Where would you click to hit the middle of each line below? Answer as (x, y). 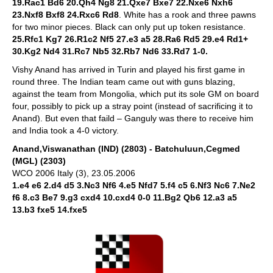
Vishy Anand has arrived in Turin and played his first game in (129, 69)
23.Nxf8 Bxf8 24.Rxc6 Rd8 (66, 14)
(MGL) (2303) (39, 161)
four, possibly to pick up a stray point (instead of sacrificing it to (133, 106)
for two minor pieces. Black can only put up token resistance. (129, 27)
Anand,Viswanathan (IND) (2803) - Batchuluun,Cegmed (126, 148)
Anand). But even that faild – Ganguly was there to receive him (133, 118)
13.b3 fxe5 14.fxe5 (50, 209)
